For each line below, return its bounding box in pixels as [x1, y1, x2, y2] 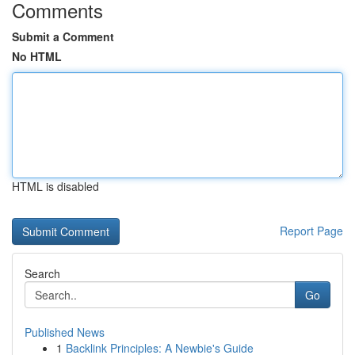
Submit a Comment [12, 29, 114, 44]
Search [25, 265, 60, 281]
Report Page [280, 223, 343, 239]
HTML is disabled [12, 178, 99, 194]
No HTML [12, 48, 62, 64]
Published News [25, 324, 105, 340]
